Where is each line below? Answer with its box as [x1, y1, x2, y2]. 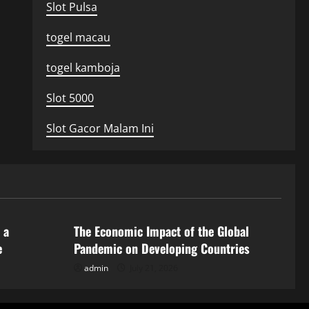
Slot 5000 [46, 90, 94, 106]
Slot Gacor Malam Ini [46, 121, 154, 136]
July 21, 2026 [128, 262, 178, 274]
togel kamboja [46, 60, 120, 75]
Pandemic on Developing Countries [74, 239, 250, 257]
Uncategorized [91, 188, 150, 200]
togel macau [46, 30, 110, 45]
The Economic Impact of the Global [74, 222, 249, 240]
